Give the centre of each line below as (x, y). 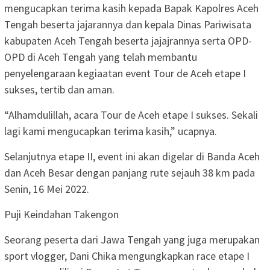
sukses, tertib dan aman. (59, 89)
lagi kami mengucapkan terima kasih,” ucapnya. (111, 131)
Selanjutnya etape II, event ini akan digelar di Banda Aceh (132, 156)
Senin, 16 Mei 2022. (47, 189)
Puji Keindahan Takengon (61, 214)
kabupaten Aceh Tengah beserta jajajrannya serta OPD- (128, 40)
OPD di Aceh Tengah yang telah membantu (101, 57)
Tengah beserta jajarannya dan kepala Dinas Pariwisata (128, 24)
